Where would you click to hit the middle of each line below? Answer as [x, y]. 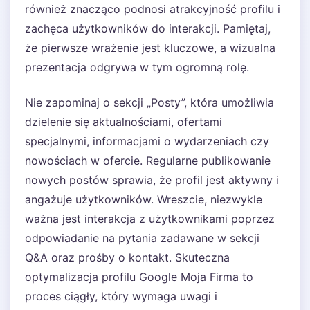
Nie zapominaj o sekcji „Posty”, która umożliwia [149, 102]
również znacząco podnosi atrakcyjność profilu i [153, 9]
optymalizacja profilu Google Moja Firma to [139, 277]
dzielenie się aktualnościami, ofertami [124, 122]
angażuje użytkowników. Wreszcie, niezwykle [144, 199]
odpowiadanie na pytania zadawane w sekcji [142, 238]
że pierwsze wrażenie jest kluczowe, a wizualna [150, 48]
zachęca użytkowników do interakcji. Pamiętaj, [148, 28]
